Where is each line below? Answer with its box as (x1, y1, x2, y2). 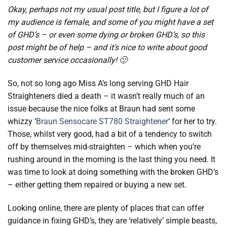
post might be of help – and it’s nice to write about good (8, 43, 207, 52)
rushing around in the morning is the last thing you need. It (8, 154, 215, 164)
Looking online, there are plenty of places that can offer (8, 203, 204, 213)
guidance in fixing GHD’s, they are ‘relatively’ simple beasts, (8, 215, 217, 225)
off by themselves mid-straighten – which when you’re (8, 141, 201, 152)
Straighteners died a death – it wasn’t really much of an (8, 91, 205, 101)
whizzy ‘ (8, 116, 36, 126)
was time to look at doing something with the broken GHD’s (8, 167, 218, 177)
